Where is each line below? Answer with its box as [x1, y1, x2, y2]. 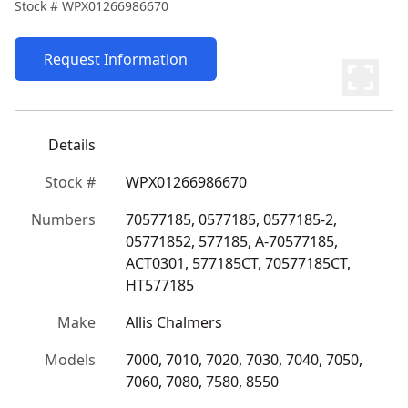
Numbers [31, 209, 96, 229]
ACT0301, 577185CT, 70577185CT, [126, 253, 351, 273]
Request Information [44, 49, 188, 69]
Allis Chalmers [126, 312, 222, 332]
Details [48, 135, 96, 155]
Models [45, 350, 96, 370]
